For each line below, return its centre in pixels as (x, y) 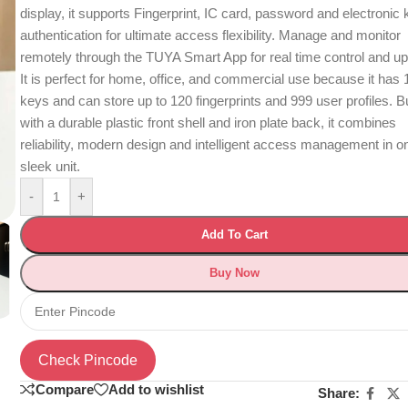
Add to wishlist (157, 390)
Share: (338, 393)
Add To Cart (235, 234)
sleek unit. (51, 166)
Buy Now (235, 272)
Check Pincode (88, 360)
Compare (65, 390)
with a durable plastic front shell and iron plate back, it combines (209, 122)
